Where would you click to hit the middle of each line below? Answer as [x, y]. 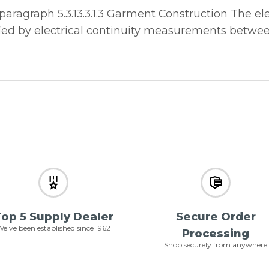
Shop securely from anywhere [216, 244]
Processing [216, 233]
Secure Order [216, 216]
